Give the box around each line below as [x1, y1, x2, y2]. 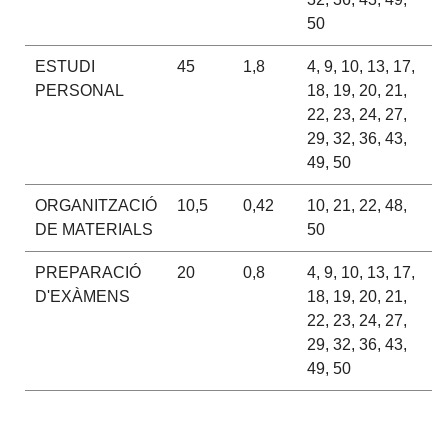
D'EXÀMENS [34, 287, 130, 305]
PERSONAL [34, 81, 124, 99]
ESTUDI [34, 57, 95, 75]
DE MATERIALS [34, 220, 153, 238]
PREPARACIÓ [34, 263, 141, 281]
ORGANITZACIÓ [34, 196, 157, 214]
